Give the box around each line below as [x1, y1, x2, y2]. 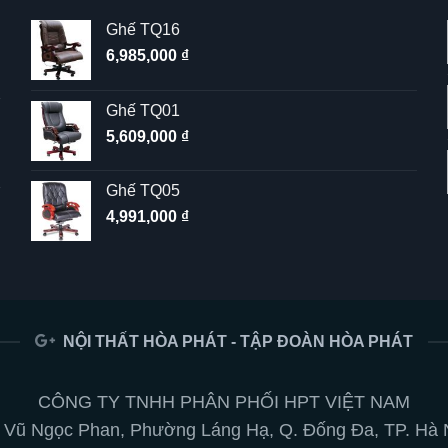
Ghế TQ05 [105, 181, 180, 199]
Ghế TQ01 [105, 101, 180, 119]
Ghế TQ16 [105, 20, 180, 38]
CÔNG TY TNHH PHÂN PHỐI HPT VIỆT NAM [38, 391, 410, 412]
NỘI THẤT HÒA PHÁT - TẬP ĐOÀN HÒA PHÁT [62, 332, 413, 350]
